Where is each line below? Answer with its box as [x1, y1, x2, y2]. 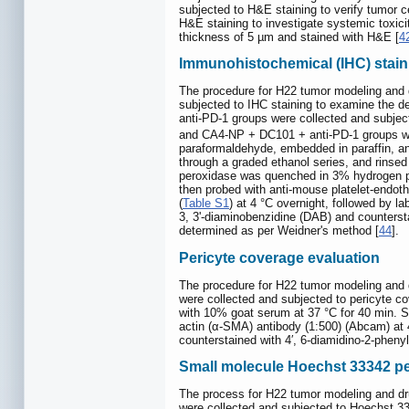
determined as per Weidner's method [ [179, 224, 379, 238]
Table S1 [183, 196, 229, 211]
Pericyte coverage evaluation [179, 249, 380, 266]
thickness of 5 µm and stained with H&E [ [179, 29, 399, 44]
